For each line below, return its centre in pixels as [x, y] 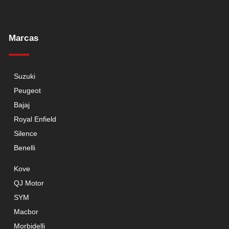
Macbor [26, 211]
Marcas [24, 38]
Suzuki [25, 76]
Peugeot [27, 90]
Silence [26, 133]
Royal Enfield [35, 119]
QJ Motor [29, 183]
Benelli [25, 147]
